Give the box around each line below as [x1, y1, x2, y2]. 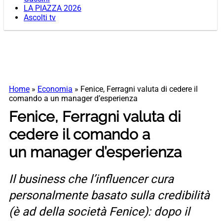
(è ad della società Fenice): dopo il [9, 205, 190, 219]
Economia [37, 84, 73, 94]
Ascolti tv [24, 13, 56, 23]
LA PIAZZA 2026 [24, 3, 81, 13]
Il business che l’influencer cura [9, 172, 174, 186]
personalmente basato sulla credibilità [9, 188, 210, 203]
